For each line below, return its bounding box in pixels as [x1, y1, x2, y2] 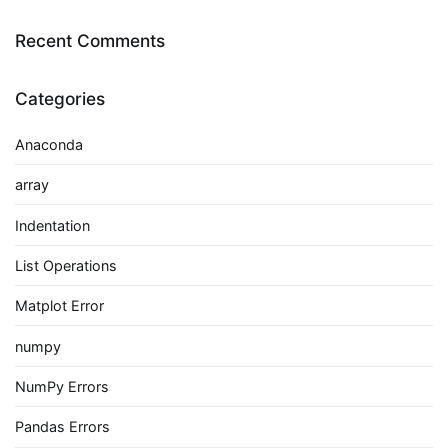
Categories [15, 88, 105, 110]
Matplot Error [15, 297, 104, 315]
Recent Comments [15, 30, 165, 52]
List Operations [15, 256, 117, 274]
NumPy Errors [15, 378, 109, 396]
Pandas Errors [15, 418, 110, 436]
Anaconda [15, 135, 83, 153]
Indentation [15, 216, 90, 234]
